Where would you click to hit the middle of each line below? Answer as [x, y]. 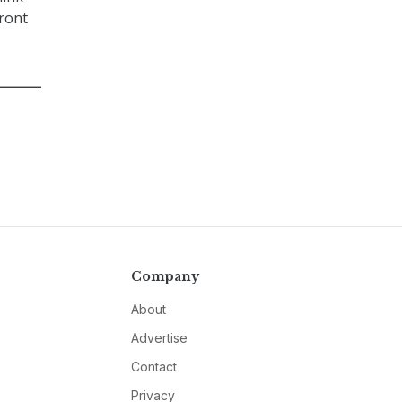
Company [165, 277]
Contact [153, 367]
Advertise [159, 338]
